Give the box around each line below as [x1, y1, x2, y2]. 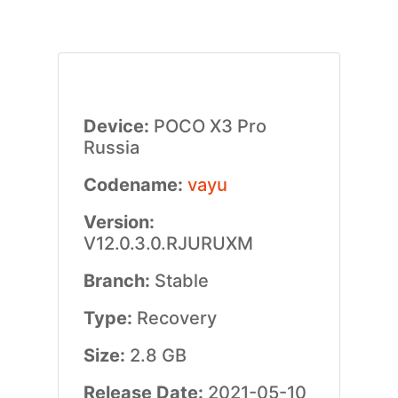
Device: [83, 115, 154, 137]
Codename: [83, 174, 187, 195]
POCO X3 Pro [153, 115, 267, 137]
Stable [154, 270, 209, 291]
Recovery [136, 307, 217, 329]
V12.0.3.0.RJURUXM [83, 233, 253, 254]
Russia [83, 137, 139, 158]
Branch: [83, 270, 155, 291]
